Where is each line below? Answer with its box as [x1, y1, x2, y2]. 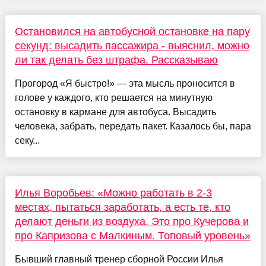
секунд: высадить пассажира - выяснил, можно [14, 40, 249, 52]
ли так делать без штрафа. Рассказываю [14, 54, 218, 66]
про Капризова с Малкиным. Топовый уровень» [14, 230, 251, 242]
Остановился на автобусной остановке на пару [14, 26, 250, 38]
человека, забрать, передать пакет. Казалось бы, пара [14, 121, 251, 132]
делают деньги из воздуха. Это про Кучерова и [14, 216, 249, 228]
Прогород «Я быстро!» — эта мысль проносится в [14, 78, 235, 89]
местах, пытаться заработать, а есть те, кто [14, 201, 230, 214]
